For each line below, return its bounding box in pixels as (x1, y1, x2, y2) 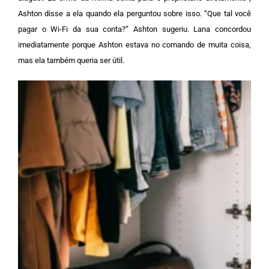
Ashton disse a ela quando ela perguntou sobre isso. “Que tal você (18, 8, 251, 18)
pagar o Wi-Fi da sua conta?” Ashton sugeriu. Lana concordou (18, 24, 251, 34)
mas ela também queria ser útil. (18, 55, 124, 65)
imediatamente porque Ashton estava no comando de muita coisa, (18, 40, 251, 49)
